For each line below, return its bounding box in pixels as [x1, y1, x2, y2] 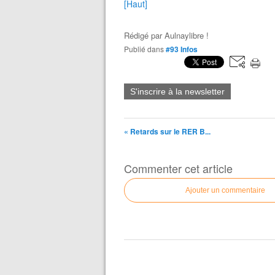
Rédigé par [124, 29, 165, 41]
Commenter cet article [124, 160, 233, 176]
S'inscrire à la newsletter [130, 86, 225, 96]
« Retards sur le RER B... [124, 125, 211, 137]
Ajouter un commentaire [185, 185, 265, 195]
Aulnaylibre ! [165, 29, 209, 41]
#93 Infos [166, 43, 198, 55]
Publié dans [129, 43, 164, 54]
